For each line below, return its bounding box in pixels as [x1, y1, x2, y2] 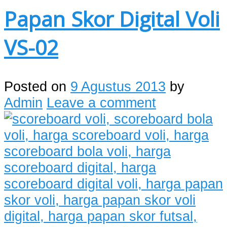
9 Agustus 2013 [70, 78, 166, 94]
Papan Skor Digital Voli [4, 4, 220, 33]
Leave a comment [47, 94, 156, 110]
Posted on [4, 78, 70, 94]
